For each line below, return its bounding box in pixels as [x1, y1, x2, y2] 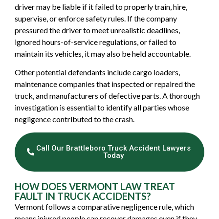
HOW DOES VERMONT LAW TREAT [15, 180, 175, 192]
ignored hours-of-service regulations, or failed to [15, 37, 176, 46]
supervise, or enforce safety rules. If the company [15, 13, 177, 23]
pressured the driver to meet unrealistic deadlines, [15, 25, 180, 35]
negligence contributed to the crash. [15, 114, 134, 124]
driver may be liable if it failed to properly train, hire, [15, 1, 187, 11]
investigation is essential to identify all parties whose [15, 103, 189, 112]
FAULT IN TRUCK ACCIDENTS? [15, 190, 151, 202]
